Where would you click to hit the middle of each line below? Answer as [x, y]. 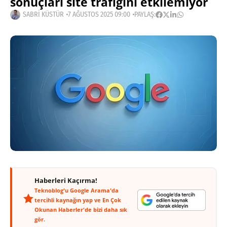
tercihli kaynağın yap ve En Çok [78, 200]
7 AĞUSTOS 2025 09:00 [99, 14]
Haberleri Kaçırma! [66, 181]
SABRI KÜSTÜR [43, 14]
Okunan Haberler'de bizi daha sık [81, 210]
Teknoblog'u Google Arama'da [77, 191]
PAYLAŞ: [145, 14]
